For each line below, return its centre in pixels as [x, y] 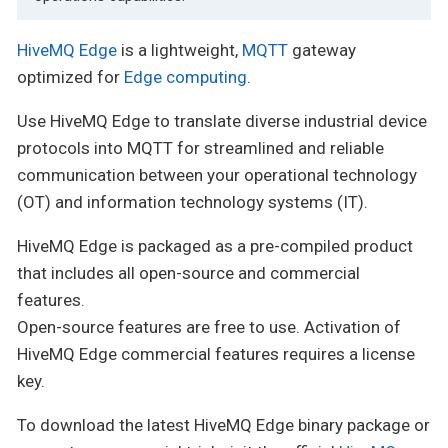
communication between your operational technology [217, 175]
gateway [322, 50]
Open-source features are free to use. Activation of [209, 327]
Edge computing [185, 77]
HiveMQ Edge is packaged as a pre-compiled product [215, 246]
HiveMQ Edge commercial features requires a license [216, 354]
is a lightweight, [179, 50]
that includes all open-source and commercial [188, 273]
